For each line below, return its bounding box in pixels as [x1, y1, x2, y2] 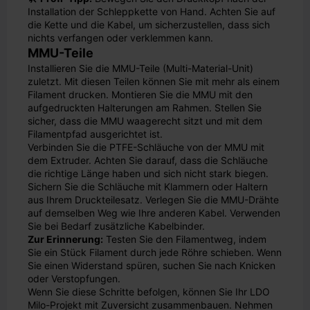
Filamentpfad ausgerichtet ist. [28, 128, 163, 140]
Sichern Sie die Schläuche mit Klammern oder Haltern [28, 181, 268, 192]
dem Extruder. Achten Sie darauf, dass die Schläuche [28, 154, 268, 166]
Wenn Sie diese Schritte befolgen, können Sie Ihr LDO [28, 286, 270, 298]
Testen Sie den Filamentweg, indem [103, 233, 266, 245]
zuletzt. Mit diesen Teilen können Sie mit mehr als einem [28, 75, 280, 87]
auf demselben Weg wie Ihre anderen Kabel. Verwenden [28, 207, 280, 219]
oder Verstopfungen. [28, 273, 120, 284]
